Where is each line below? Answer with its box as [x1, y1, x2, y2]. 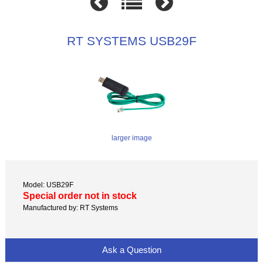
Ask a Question [99, 245, 164, 255]
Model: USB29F [23, 180, 74, 188]
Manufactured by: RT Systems [23, 203, 119, 211]
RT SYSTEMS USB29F [66, 33, 197, 48]
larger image [111, 133, 152, 141]
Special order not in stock [23, 190, 137, 201]
